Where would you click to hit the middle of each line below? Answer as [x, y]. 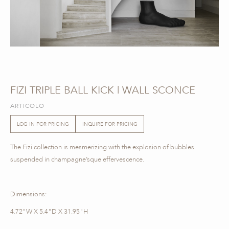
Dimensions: [28, 194]
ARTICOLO [27, 106]
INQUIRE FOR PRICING [110, 124]
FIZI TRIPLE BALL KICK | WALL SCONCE [103, 90]
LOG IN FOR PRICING [43, 124]
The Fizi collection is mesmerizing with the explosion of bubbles [102, 147]
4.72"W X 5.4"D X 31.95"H [49, 212]
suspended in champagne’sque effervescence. [77, 160]
